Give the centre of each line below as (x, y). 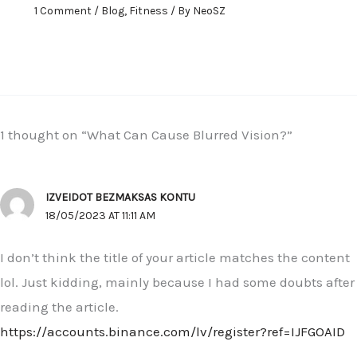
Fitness (148, 11)
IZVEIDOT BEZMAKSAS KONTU (121, 197)
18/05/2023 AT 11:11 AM (101, 215)
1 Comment (63, 11)
